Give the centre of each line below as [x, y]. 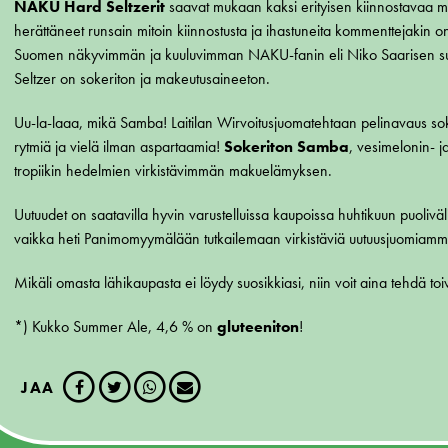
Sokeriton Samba [286, 147]
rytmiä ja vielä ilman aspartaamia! [119, 147]
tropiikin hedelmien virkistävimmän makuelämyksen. [175, 171]
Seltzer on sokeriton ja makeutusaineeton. [144, 79]
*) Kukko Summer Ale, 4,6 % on [115, 327]
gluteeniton [258, 327]
